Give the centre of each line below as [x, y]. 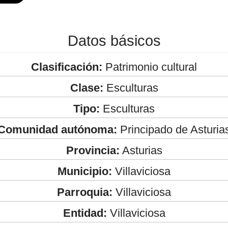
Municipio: [85, 171]
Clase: [87, 88]
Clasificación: [67, 67]
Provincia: [93, 150]
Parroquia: [85, 192]
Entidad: [85, 213]
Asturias [141, 150]
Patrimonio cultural [150, 67]
